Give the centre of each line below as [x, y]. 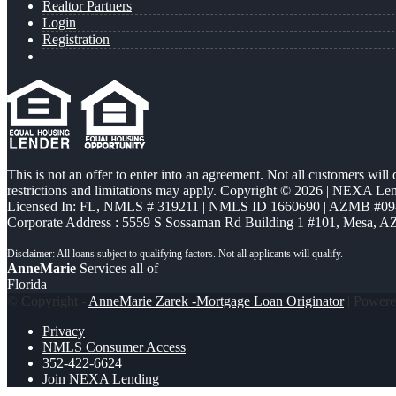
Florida [27, 284]
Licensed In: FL [52, 206]
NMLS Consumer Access [114, 346]
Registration [76, 39]
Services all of [117, 268]
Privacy [64, 331]
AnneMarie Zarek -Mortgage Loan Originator [216, 301]
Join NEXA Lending [101, 378]
